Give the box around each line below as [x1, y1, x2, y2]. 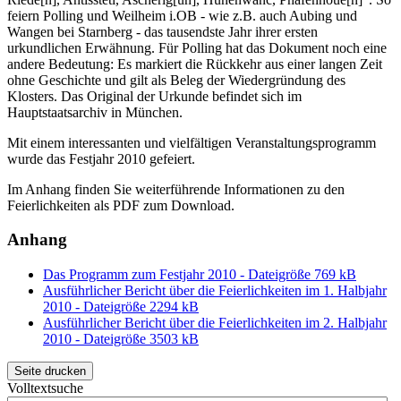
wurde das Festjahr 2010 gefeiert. [7, 150, 195, 166]
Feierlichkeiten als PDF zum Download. [7, 197, 235, 213]
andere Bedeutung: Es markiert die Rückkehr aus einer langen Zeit [7, 55, 382, 72]
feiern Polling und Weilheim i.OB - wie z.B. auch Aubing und [7, 7, 357, 23]
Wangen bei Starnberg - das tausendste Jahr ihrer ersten [7, 23, 318, 39]
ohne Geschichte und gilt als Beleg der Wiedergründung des [7, 72, 346, 88]
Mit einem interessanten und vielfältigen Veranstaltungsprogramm [7, 134, 376, 150]
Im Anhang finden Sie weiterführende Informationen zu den [7, 181, 345, 197]
